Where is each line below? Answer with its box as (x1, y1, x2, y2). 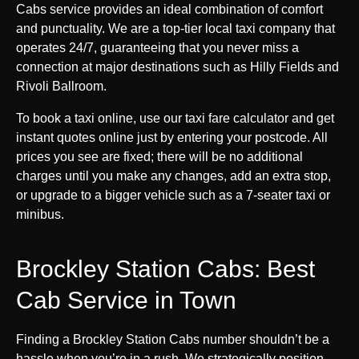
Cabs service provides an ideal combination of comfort (16, 2, 323, 16)
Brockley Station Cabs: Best (16, 255, 315, 282)
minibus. (16, 207, 64, 221)
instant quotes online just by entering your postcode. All (16, 130, 328, 144)
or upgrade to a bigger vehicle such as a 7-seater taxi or (16, 188, 330, 202)
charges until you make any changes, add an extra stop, (16, 168, 331, 183)
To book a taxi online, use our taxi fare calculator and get (16, 111, 334, 125)
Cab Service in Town (16, 286, 236, 313)
